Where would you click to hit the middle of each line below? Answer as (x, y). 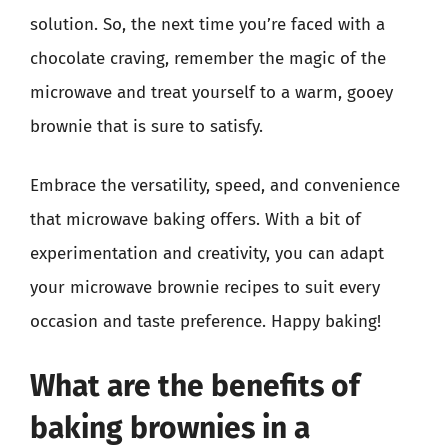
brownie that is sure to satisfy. (146, 126)
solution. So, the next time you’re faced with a (207, 24)
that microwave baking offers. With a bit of (195, 219)
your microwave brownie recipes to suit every (205, 287)
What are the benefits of (195, 385)
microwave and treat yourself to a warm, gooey (211, 92)
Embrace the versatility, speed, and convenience (215, 185)
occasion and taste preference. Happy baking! (205, 321)
